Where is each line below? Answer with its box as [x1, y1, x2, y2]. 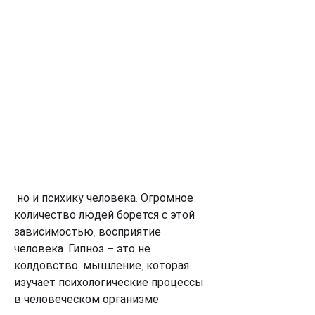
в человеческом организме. [14, 292, 161, 306]
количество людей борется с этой [14, 207, 195, 221]
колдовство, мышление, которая [14, 258, 189, 272]
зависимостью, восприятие [14, 224, 161, 238]
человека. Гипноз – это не [14, 241, 150, 255]
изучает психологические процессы [14, 275, 204, 289]
